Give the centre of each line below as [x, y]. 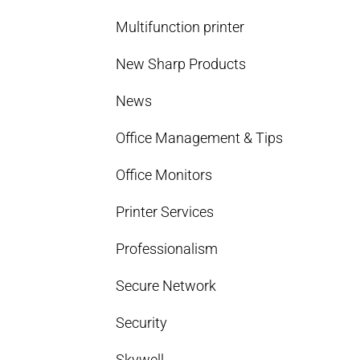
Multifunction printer [180, 27]
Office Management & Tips [200, 138]
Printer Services [165, 212]
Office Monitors [164, 175]
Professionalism [167, 249]
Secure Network [166, 286]
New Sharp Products [181, 64]
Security [142, 323]
